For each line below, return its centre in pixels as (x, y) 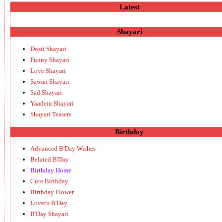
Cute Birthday (49, 181)
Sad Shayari (46, 92)
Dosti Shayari (48, 49)
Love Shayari (48, 70)
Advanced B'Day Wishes (63, 149)
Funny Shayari (50, 59)
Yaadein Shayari (52, 103)
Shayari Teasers (51, 114)
